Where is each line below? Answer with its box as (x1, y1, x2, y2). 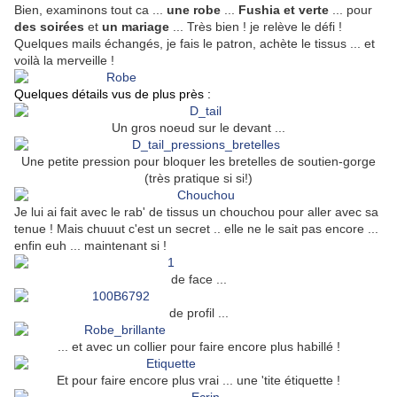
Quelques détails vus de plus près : (14, 87, 211, 102)
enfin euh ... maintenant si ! (14, 238, 167, 253)
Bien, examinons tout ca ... (14, 3, 167, 18)
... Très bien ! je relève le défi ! (169, 19, 342, 35)
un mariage (102, 19, 169, 35)
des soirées (14, 19, 84, 35)
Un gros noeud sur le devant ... (112, 121, 285, 136)
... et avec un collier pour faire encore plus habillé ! (57, 339, 340, 354)
